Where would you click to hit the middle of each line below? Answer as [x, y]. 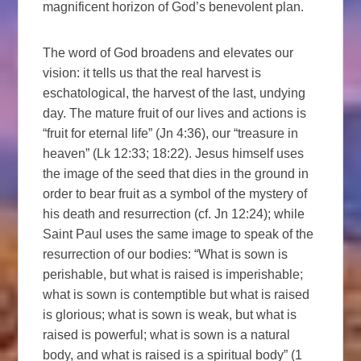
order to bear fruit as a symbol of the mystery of [175, 194]
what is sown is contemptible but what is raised [176, 295]
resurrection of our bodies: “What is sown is [166, 255]
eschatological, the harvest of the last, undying [174, 93]
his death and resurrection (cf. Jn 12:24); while [174, 214]
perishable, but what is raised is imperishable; [173, 275]
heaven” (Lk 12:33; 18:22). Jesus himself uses [174, 154]
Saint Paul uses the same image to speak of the [178, 234]
